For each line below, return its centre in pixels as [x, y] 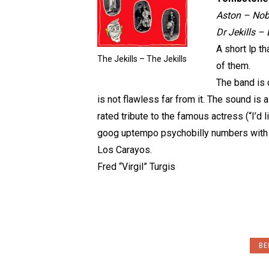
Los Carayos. [125, 150]
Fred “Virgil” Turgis [136, 167]
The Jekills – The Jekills [142, 59]
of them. [233, 66]
